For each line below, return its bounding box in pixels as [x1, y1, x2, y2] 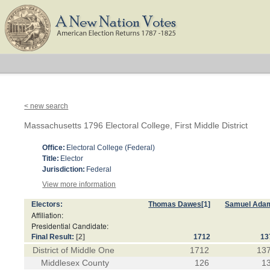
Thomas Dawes [148, 200, 202, 209]
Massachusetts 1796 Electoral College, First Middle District [24, 121, 248, 130]
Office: [42, 143, 66, 152]
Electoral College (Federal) [66, 143, 155, 152]
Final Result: [31, 233, 77, 241]
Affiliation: [31, 210, 64, 220]
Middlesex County [41, 258, 110, 268]
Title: [42, 154, 60, 163]
